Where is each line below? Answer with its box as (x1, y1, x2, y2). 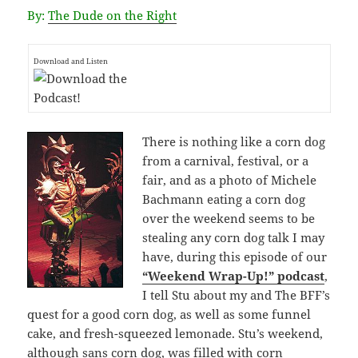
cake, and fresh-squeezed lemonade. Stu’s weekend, (27, 324, 324, 341)
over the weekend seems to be (142, 209, 316, 226)
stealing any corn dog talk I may (142, 229, 325, 245)
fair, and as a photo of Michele (142, 171, 317, 188)
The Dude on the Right (48, 6, 177, 23)
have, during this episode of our (142, 248, 328, 265)
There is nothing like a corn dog (142, 133, 326, 149)
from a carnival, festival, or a (142, 152, 309, 169)
